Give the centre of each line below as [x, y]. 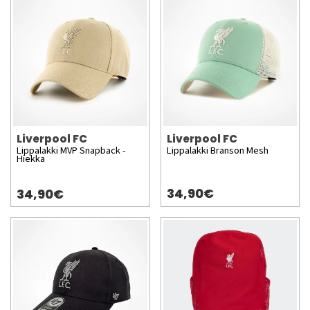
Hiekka [31, 158]
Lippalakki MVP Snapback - [71, 150]
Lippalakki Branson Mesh [217, 150]
